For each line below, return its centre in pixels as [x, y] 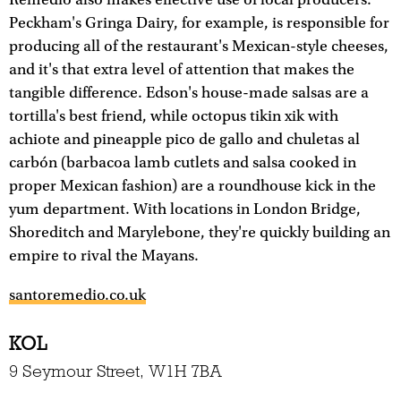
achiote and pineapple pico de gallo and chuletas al [184, 140]
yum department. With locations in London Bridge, [185, 210]
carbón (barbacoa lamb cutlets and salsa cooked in [183, 163]
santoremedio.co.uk [77, 295]
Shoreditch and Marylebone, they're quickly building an [200, 233]
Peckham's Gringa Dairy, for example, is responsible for [199, 24]
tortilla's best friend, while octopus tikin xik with [174, 117]
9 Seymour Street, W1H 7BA [115, 371]
